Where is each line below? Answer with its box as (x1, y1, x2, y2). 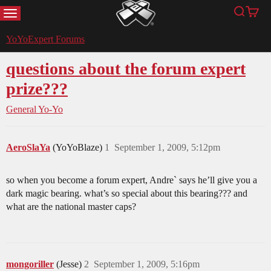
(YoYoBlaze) (53, 142, 105, 153)
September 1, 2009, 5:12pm (114, 142, 220, 153)
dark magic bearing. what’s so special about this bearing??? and (6, 188, 247, 199)
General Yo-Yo (6, 104, 63, 115)
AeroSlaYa (6, 142, 50, 153)
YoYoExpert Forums (6, 34, 85, 45)
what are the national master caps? (6, 201, 136, 212)
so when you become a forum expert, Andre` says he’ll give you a (6, 175, 257, 186)
